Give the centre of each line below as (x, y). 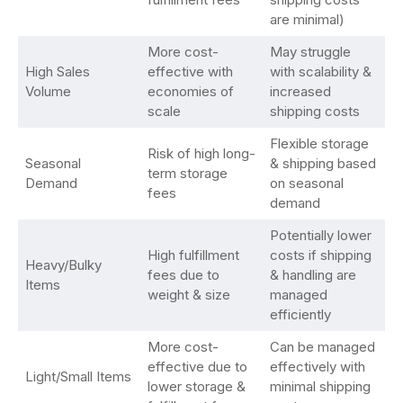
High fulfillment (193, 255)
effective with (190, 72)
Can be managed (322, 347)
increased (300, 91)
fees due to (183, 275)
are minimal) (307, 19)
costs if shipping (320, 255)
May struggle (310, 52)
